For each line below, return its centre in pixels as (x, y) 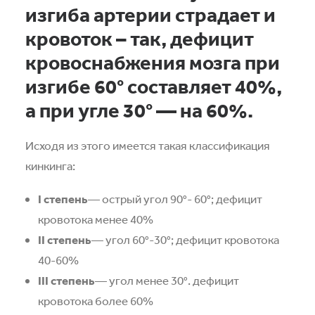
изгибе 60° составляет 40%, (154, 86)
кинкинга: (50, 166)
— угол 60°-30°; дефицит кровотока (185, 239)
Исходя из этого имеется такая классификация (148, 145)
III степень (66, 280)
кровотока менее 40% (96, 219)
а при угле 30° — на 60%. (139, 110)
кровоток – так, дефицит (140, 38)
